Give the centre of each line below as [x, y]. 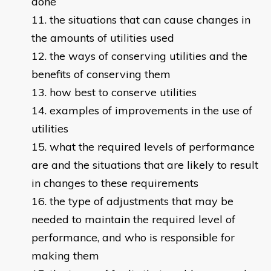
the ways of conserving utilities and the [149, 56]
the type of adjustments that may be [142, 201]
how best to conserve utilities [123, 93]
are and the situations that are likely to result [145, 165]
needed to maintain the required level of [133, 220]
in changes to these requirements [115, 183]
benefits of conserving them [101, 74]
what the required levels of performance [152, 147]
